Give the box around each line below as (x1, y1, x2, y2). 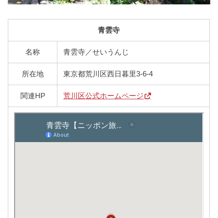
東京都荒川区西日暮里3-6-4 (63, 70, 153, 78)
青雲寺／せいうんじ (63, 48, 129, 56)
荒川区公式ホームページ (63, 91, 144, 100)
